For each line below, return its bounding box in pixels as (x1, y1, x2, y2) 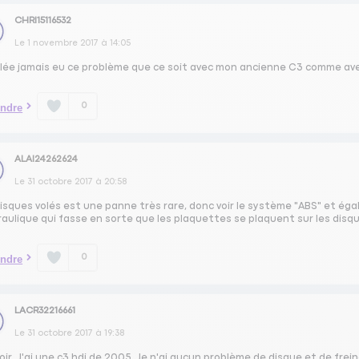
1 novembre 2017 (27, 38, 99, 47)
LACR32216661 (14, 306, 76, 317)
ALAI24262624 (14, 155, 79, 164)
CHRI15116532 (14, 15, 72, 26)
